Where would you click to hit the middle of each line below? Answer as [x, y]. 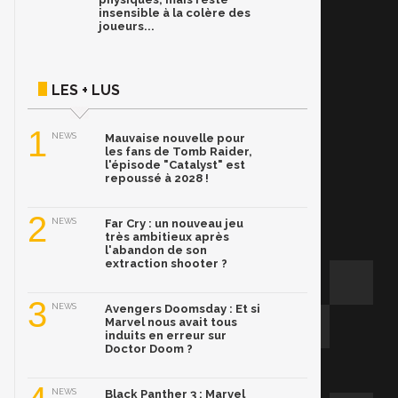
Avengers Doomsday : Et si [183, 309]
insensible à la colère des [175, 13]
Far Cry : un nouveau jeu [174, 224]
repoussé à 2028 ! [157, 179]
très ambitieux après [167, 237]
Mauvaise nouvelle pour [175, 139]
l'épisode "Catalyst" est [175, 165]
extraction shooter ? [166, 264]
